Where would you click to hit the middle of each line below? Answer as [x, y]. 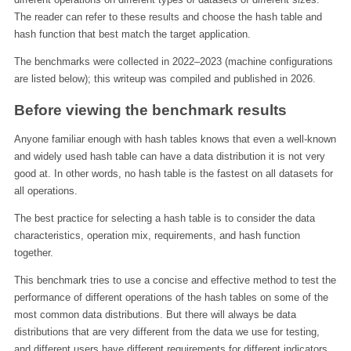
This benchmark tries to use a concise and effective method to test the [175, 280]
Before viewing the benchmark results [150, 109]
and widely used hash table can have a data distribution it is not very [169, 156]
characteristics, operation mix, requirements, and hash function [157, 235]
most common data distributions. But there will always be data [155, 314]
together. [33, 252]
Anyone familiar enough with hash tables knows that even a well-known [175, 139]
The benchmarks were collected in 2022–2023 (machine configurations [173, 62]
